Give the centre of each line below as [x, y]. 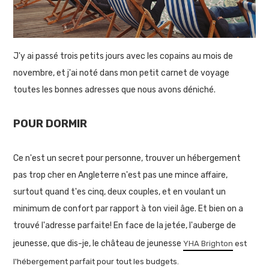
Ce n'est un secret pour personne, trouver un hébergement [127, 159]
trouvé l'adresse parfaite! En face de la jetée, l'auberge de [125, 226]
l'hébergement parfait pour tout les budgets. [97, 262]
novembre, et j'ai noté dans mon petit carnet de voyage [122, 73]
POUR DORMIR [50, 124]
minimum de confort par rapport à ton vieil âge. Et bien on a [128, 209]
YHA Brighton [208, 244]
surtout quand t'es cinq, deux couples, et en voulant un [120, 192]
